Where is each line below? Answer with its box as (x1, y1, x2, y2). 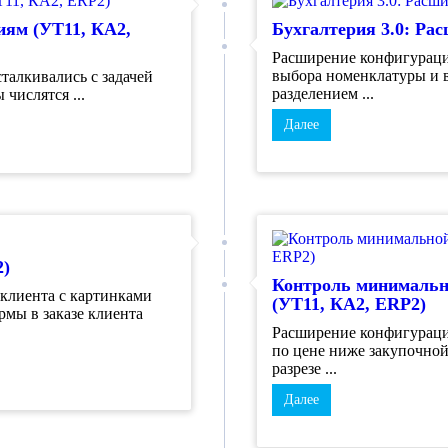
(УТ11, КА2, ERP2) (271, 293, 426, 314)
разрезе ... (271, 359, 337, 377)
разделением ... (271, 84, 374, 102)
